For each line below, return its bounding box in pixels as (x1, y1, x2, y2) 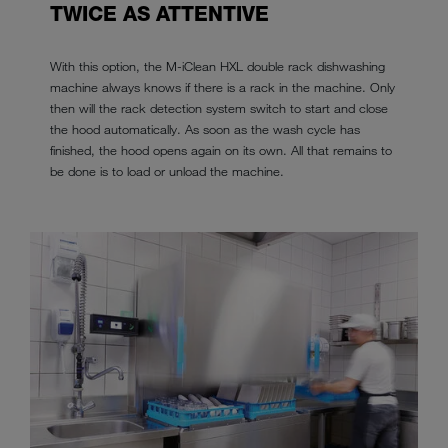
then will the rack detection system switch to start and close (50, 100, 388, 117)
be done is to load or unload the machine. (50, 163, 284, 180)
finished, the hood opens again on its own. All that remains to (50, 142, 392, 159)
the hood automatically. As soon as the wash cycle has (50, 121, 360, 138)
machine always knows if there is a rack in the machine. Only (50, 79, 395, 96)
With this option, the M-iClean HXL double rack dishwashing (50, 58, 385, 75)
